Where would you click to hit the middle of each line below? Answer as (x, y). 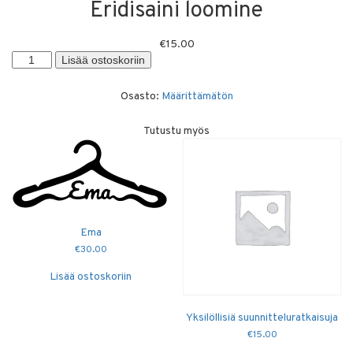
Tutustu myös (176, 131)
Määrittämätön (197, 96)
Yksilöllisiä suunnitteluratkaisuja (262, 318)
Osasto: (141, 96)
